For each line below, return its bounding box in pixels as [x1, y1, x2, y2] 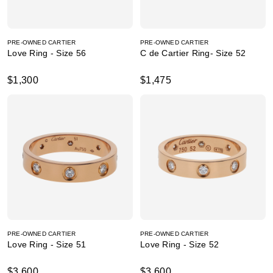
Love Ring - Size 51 [7, 239, 87, 249]
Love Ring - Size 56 [7, 48, 87, 58]
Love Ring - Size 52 [140, 239, 219, 249]
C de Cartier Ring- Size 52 [140, 48, 246, 58]
